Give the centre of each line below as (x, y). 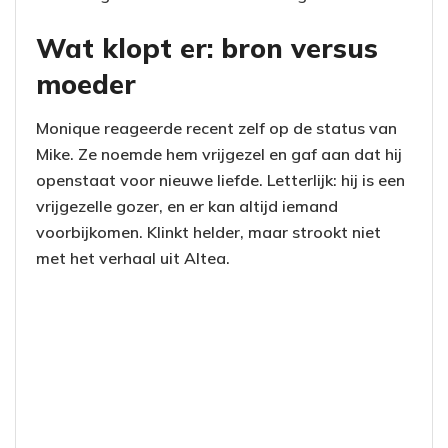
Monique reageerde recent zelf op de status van (216, 128)
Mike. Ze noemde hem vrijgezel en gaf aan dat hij (219, 154)
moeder (86, 83)
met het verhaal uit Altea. (133, 258)
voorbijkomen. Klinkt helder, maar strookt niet (208, 232)
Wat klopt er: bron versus (207, 47)
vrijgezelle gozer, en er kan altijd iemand (187, 206)
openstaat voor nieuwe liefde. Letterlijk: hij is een (220, 180)
